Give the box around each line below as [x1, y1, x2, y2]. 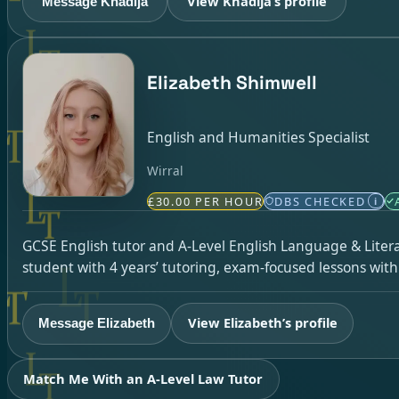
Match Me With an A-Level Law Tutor [23, 370, 264, 388]
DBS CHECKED [274, 192, 366, 209]
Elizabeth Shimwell [146, 69, 317, 94]
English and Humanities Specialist [146, 127, 370, 148]
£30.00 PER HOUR [147, 192, 264, 209]
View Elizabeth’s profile [187, 313, 338, 332]
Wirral [146, 161, 183, 179]
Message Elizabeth [38, 316, 156, 331]
